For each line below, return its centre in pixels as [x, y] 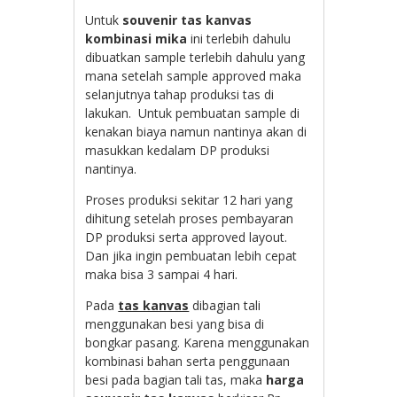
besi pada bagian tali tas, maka [176, 379]
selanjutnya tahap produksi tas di [180, 94]
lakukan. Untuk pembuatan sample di [193, 113]
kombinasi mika [136, 38]
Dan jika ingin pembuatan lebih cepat [191, 255]
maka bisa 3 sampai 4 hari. [162, 274]
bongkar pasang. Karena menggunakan [198, 342]
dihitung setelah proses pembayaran [190, 218]
